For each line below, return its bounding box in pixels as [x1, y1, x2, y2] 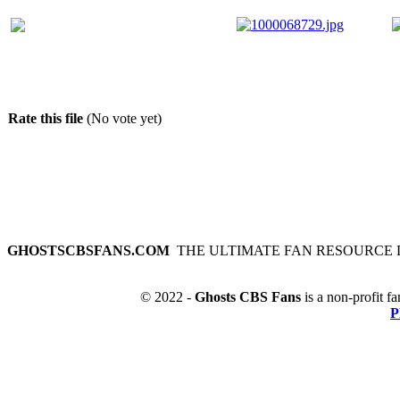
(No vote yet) [87, 111, 162, 126]
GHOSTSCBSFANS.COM [7, 243, 170, 258]
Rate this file [8, 111, 87, 126]
